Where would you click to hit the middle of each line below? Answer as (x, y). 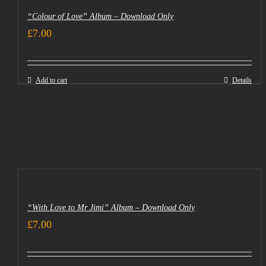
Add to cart (51, 80)
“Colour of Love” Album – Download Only (100, 16)
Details (242, 80)
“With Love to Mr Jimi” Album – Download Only (111, 208)
